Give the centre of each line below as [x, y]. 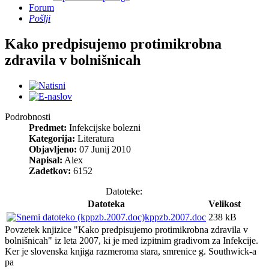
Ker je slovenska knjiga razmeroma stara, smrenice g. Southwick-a [131, 251]
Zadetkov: [50, 171]
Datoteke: [124, 191]
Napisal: [46, 160]
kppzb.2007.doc [175, 217]
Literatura [96, 138]
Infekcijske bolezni [105, 127]
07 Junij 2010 [104, 149]
